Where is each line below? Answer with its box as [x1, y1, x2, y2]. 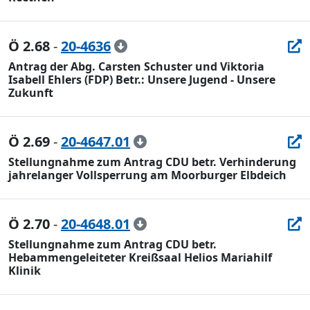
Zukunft [8, 85, 53, 100]
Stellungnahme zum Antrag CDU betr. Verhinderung [8, 154, 296, 170]
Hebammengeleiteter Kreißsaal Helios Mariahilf [8, 250, 272, 265]
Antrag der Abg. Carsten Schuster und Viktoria [8, 59, 264, 74]
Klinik [8, 263, 41, 278]
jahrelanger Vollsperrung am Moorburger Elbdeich [8, 167, 286, 183]
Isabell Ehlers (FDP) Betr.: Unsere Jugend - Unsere [8, 72, 275, 87]
